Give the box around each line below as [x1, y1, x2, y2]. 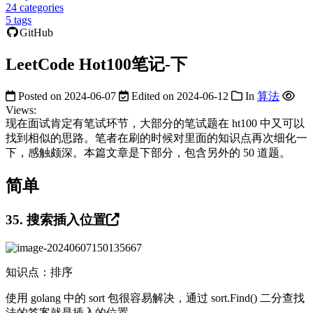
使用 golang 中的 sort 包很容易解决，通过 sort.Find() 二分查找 [6, 292, 305, 305]
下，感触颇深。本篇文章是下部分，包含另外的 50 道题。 [6, 146, 291, 159]
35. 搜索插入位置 [6, 212, 106, 227]
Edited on [131, 89, 174, 102]
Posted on [18, 89, 61, 102]
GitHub [20, 27, 53, 38]
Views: [6, 103, 36, 116]
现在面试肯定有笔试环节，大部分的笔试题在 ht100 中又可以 [6, 117, 305, 129]
